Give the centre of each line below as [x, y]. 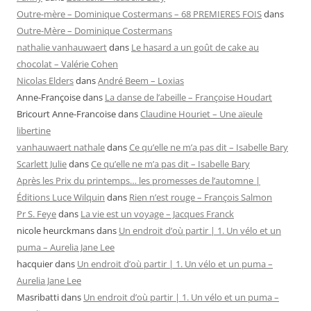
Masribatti [38, 297]
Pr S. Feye [36, 214]
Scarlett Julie [42, 164]
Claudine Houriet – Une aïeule [201, 114]
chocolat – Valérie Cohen [67, 64]
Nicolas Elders [45, 81]
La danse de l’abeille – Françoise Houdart [188, 98]
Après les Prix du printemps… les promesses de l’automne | [138, 181]
